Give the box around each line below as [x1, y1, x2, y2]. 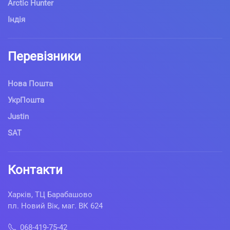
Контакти [8, 162, 63, 177]
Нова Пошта [8, 79, 53, 88]
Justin [8, 111, 29, 121]
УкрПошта [8, 95, 44, 105]
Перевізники [8, 49, 81, 64]
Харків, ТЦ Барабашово [8, 189, 92, 199]
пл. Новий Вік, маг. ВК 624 [8, 201, 103, 210]
